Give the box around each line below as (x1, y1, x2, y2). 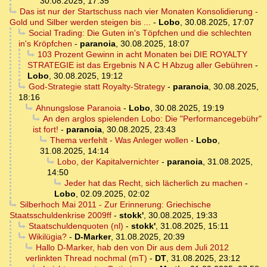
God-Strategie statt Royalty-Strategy (28, 82, 165, 92)
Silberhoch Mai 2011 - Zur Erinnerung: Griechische (19, 200, 211, 210)
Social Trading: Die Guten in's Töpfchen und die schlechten (28, 28, 252, 38)
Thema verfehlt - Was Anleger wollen (49, 135, 188, 145)
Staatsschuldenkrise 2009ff (10, 210, 111, 221)
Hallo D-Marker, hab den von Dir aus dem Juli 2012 (35, 243, 229, 253)
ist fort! (33, 125, 58, 135)
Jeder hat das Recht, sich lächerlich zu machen (64, 178, 243, 188)
